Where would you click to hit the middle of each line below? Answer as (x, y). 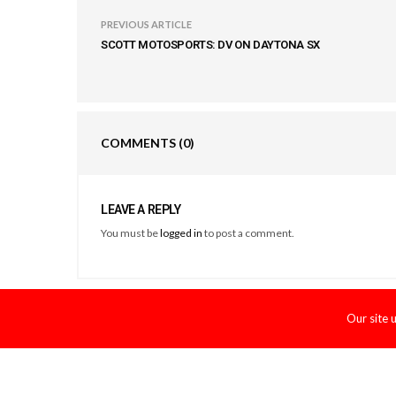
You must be (131, 232)
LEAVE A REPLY (141, 209)
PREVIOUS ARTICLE (146, 24)
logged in (182, 232)
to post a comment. (249, 232)
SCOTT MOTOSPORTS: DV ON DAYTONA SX (210, 44)
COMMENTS (140, 142)
